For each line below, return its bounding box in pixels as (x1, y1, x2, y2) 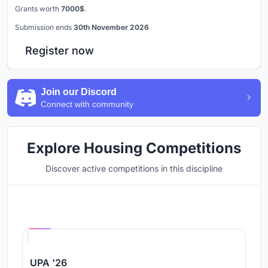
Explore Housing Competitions (27, 139, 241, 157)
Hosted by (57, 208, 86, 216)
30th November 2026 (74, 22, 149, 32)
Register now (25, 44, 94, 57)
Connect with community (41, 99, 133, 109)
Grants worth (15, 4, 61, 13)
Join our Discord (41, 86, 117, 97)
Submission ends (15, 22, 74, 32)
